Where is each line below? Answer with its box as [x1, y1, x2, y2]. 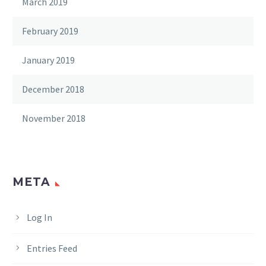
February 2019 [22, 25, 78, 37]
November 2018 [22, 112, 85, 125]
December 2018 [22, 83, 84, 96]
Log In [27, 211, 52, 224]
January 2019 [22, 54, 75, 66]
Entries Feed [27, 242, 77, 254]
